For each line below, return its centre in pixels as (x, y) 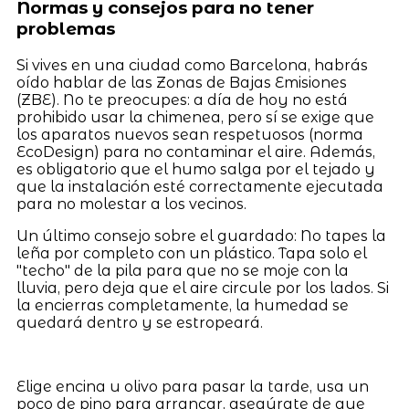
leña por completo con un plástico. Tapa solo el (191, 254)
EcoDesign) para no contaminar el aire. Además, (195, 152)
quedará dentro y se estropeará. (139, 323)
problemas (65, 29)
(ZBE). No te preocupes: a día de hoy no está (182, 100)
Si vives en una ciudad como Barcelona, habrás (192, 66)
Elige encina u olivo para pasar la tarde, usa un (192, 387)
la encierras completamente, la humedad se (182, 306)
